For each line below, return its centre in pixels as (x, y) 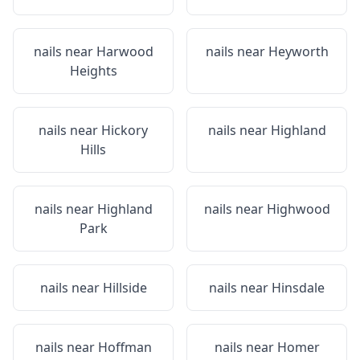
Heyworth (298, 51)
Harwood (125, 51)
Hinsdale (298, 288)
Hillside (125, 288)
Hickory (125, 130)
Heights (93, 71)
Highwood (298, 209)
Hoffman (125, 347)
